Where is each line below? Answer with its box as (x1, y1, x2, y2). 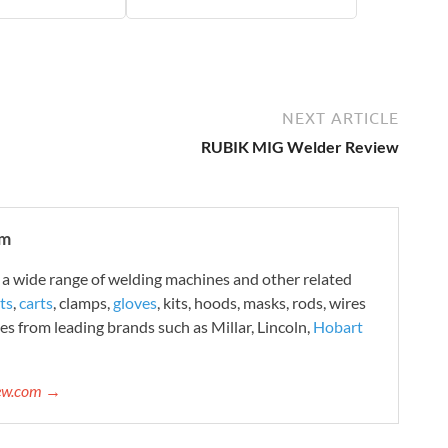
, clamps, (53, 293, 113, 313)
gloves (113, 293, 157, 313)
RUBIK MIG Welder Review (201, 137, 399, 157)
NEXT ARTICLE (282, 109, 399, 128)
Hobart (313, 317, 363, 337)
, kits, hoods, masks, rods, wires (157, 293, 366, 313)
